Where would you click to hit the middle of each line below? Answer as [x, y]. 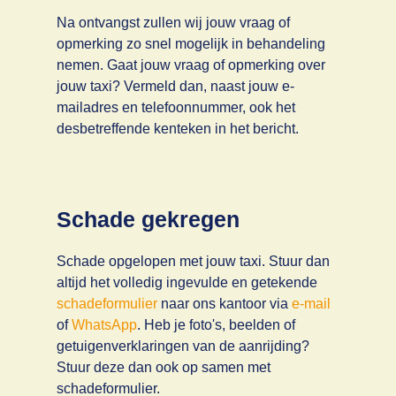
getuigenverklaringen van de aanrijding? [183, 346]
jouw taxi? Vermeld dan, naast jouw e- [175, 87]
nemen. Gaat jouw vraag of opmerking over [190, 65]
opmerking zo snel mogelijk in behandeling [190, 44]
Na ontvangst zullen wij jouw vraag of [173, 23]
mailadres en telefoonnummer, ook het [175, 108]
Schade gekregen [148, 220]
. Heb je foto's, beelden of [216, 325]
